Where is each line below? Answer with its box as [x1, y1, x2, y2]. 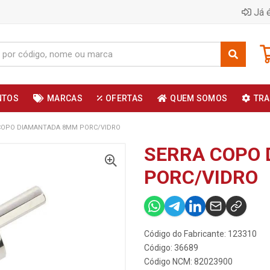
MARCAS [47, 93, 83, 103]
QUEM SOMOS [170, 93, 228, 103]
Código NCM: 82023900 [144, 257, 233, 266]
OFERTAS [105, 93, 143, 103]
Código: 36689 [144, 243, 198, 253]
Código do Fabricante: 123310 [144, 229, 257, 239]
